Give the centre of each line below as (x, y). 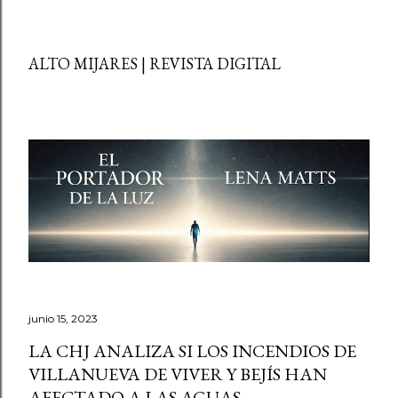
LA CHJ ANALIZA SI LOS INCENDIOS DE (192, 351)
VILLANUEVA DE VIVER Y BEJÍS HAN (178, 374)
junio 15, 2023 (63, 318)
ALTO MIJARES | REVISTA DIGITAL (155, 64)
